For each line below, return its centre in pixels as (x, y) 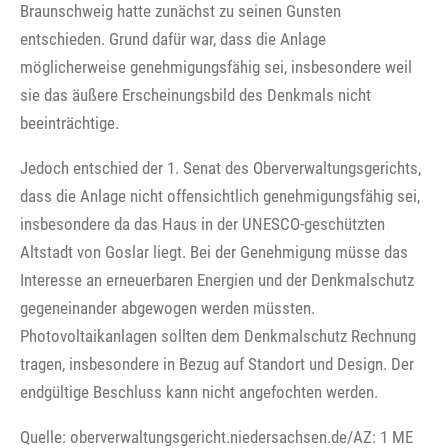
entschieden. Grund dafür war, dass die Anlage (173, 38)
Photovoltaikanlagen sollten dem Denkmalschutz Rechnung (218, 335)
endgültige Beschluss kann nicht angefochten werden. (199, 391)
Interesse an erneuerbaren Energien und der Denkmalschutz (217, 279)
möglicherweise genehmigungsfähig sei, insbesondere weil (216, 66)
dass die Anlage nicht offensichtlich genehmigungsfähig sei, (220, 195)
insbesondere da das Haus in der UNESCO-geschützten (202, 223)
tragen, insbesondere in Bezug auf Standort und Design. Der (217, 363)
